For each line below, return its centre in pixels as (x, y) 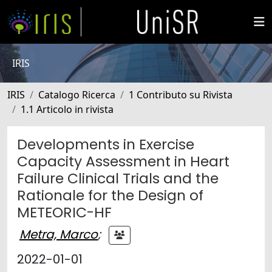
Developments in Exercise (106, 144)
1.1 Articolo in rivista (67, 109)
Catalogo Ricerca (77, 95)
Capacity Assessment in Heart (123, 161)
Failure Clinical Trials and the (118, 178)
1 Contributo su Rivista (181, 95)
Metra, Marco (59, 234)
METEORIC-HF (64, 212)
